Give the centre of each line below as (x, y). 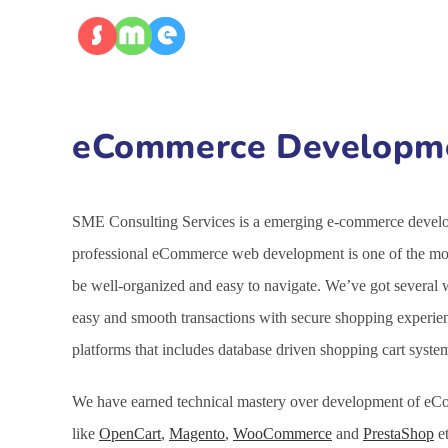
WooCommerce (282, 433)
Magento (197, 433)
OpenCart (130, 433)
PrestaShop (398, 433)
